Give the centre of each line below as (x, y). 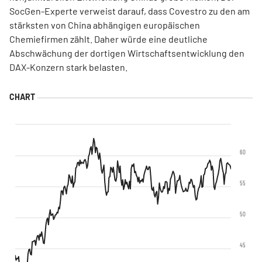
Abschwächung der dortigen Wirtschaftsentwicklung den (127, 53)
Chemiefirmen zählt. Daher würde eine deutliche (108, 39)
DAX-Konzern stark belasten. (68, 67)
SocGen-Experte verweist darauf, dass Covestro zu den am (130, 11)
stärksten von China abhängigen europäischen (105, 25)
